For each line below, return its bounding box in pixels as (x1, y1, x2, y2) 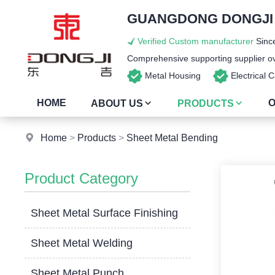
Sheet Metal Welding (31, 237, 133, 249)
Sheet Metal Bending (126, 133, 219, 143)
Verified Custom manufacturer (137, 36, 254, 46)
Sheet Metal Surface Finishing (31, 207, 179, 219)
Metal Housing (142, 71, 214, 80)
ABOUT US (91, 98, 144, 109)
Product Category (25, 170, 139, 187)
